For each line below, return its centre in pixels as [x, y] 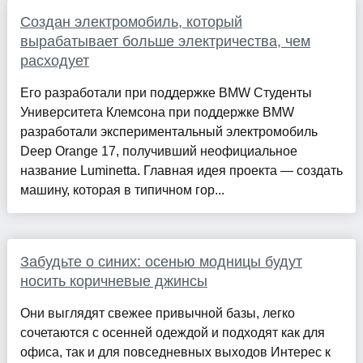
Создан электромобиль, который [131, 21]
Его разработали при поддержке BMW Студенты [166, 92]
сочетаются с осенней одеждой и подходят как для [172, 332]
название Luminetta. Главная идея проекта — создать [181, 170]
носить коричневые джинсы [113, 281]
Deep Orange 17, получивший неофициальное [158, 151]
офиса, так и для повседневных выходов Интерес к [175, 352]
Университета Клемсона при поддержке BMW [157, 112]
